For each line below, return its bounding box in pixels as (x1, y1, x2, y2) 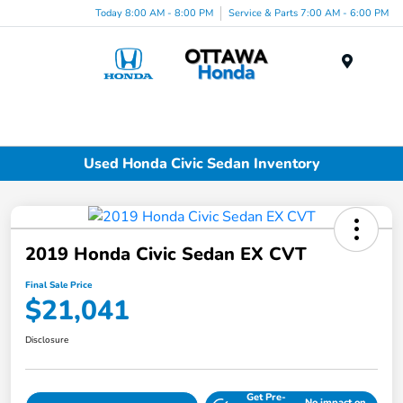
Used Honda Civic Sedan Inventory (83, 153, 320, 174)
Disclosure (25, 334, 68, 347)
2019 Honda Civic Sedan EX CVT (25, 242, 307, 267)
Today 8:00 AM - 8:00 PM (95, 5, 213, 20)
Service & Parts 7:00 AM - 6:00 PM (228, 5, 389, 20)
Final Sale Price (25, 279, 92, 292)
